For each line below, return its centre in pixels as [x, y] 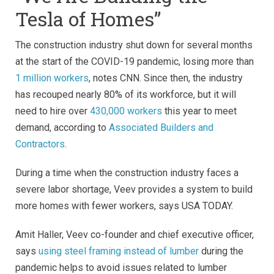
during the [221, 251]
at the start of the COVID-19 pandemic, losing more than [135, 61]
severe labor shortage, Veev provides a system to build [134, 189]
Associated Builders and [160, 127]
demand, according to [61, 127]
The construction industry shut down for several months [134, 45]
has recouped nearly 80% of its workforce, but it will [126, 94]
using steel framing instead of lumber [119, 251]
